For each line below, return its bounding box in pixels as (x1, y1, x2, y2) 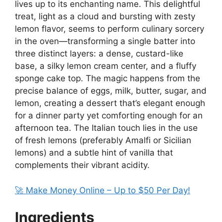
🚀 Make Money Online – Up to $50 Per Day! (15, 185, 190, 195)
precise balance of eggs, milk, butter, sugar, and (15, 86, 207, 96)
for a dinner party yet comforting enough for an (15, 111, 203, 120)
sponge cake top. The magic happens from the (15, 73, 200, 83)
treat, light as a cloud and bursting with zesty (15, 11, 195, 21)
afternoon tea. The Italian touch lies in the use (15, 123, 198, 133)
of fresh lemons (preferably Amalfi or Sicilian (15, 135, 191, 145)
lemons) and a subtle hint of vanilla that (15, 148, 173, 158)
